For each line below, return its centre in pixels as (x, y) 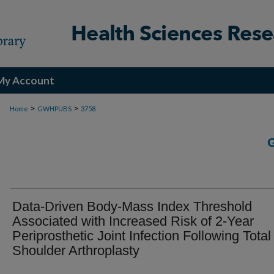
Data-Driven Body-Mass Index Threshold (132, 206)
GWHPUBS (54, 109)
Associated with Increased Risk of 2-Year (133, 221)
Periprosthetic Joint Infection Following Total (142, 236)
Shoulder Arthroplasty (76, 250)
